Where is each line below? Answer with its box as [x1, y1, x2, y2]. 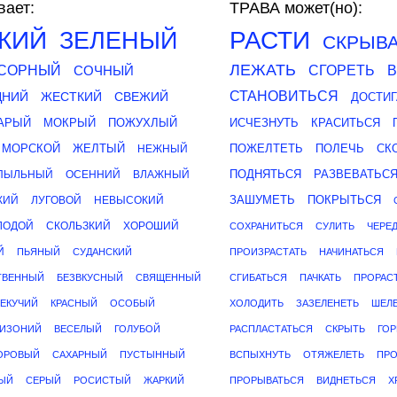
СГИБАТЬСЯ [230, 272, 287, 283]
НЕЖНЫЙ [137, 143, 188, 155]
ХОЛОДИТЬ [230, 298, 284, 308]
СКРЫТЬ [325, 323, 365, 334]
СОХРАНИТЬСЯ [230, 221, 303, 231]
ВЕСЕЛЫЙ [54, 323, 102, 334]
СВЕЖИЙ [114, 90, 168, 104]
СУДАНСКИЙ [73, 246, 132, 257]
